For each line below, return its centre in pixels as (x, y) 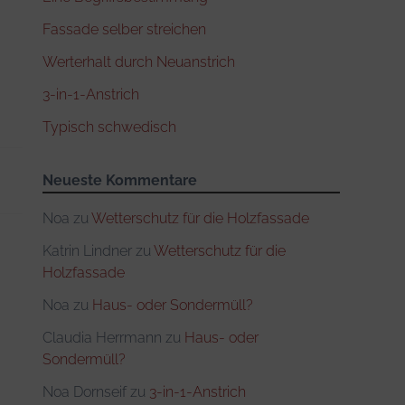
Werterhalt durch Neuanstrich (139, 61)
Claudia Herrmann (103, 337)
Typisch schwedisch (110, 127)
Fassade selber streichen (125, 29)
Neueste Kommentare (120, 180)
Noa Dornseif (85, 391)
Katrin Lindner (88, 250)
